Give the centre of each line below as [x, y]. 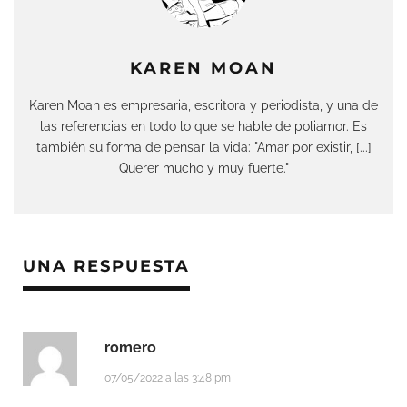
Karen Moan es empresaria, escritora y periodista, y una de [203, 105]
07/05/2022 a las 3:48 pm [168, 378]
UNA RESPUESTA [106, 267]
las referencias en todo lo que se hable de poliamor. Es [203, 126]
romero [130, 348]
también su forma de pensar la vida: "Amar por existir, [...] [203, 147]
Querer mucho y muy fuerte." [203, 168]
